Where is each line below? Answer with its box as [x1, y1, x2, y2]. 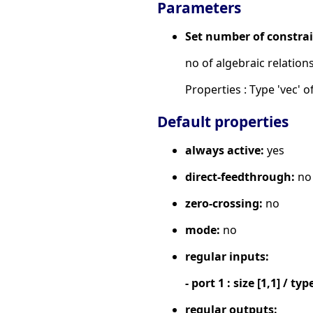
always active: [185, 142, 264, 158]
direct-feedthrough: [185, 168, 295, 184]
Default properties [157, 111, 289, 131]
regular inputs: [185, 248, 269, 264]
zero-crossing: [185, 195, 263, 211]
